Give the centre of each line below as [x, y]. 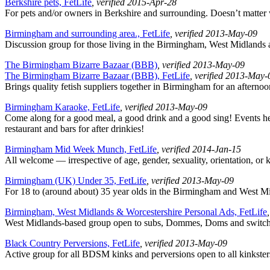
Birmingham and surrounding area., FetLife [87, 34]
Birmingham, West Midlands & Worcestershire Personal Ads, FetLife [136, 212]
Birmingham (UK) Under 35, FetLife [76, 181]
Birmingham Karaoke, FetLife [62, 107]
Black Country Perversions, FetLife [72, 243]
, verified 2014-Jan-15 [199, 149]
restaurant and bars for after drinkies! [74, 129]
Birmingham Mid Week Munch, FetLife [81, 149]
